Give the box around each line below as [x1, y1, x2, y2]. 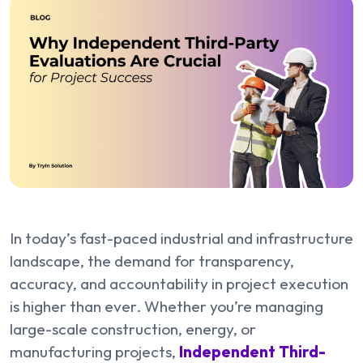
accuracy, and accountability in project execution [10, 273, 348, 293]
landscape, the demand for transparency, [10, 250, 294, 271]
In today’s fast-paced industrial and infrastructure [10, 228, 353, 248]
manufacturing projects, [10, 341, 176, 361]
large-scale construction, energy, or [10, 318, 256, 339]
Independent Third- [179, 341, 326, 361]
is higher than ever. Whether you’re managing [10, 296, 323, 316]
